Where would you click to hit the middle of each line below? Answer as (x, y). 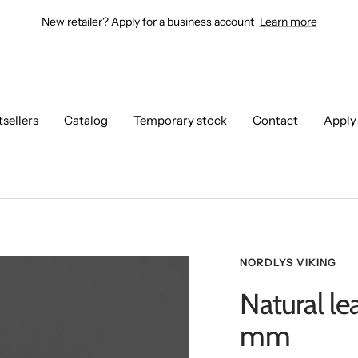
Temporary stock (180, 120)
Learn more (288, 22)
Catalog (86, 120)
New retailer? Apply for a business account (149, 22)
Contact (275, 120)
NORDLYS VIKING (288, 262)
